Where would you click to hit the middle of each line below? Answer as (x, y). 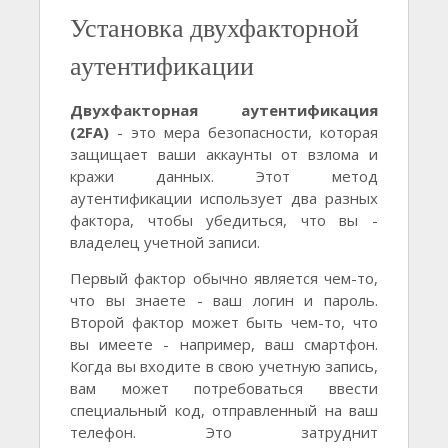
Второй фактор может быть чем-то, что (224, 322)
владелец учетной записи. (165, 242)
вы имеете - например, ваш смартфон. (224, 344)
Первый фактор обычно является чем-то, (224, 278)
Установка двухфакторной (214, 27)
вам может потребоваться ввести (224, 388)
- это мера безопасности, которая (243, 132)
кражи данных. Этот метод (224, 176)
